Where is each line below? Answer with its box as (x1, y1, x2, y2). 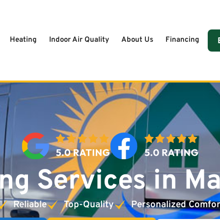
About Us (121, 35, 153, 45)
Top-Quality (64, 199, 114, 211)
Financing (165, 35, 199, 45)
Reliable (13, 199, 47, 211)
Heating (10, 35, 37, 45)
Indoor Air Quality (49, 35, 109, 45)
